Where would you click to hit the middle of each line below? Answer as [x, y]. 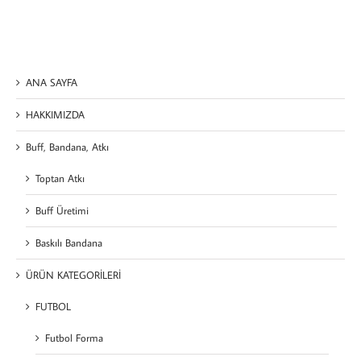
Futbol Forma [74, 338]
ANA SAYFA [52, 83]
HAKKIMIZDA [55, 115]
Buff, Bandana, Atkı [67, 147]
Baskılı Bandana [69, 243]
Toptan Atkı [60, 178]
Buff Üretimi [62, 211]
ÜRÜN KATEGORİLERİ [73, 275]
